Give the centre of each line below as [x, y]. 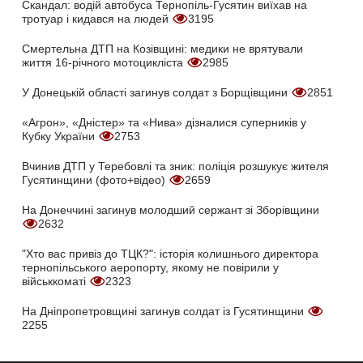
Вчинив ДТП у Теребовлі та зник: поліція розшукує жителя [175, 167]
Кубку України [60, 137]
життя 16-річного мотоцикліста [104, 63]
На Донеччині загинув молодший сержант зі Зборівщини [171, 210]
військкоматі [56, 282]
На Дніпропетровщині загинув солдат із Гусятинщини [164, 312]
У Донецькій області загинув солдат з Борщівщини [156, 93]
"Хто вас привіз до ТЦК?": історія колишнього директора [170, 254]
